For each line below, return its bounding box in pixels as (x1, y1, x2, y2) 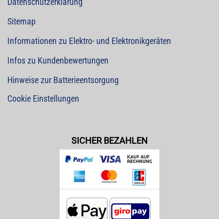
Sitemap (7, 16, 36, 27)
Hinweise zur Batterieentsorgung (7, 75, 119, 86)
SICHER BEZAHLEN (71, 135, 148, 146)
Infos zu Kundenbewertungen (7, 55, 109, 66)
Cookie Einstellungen (7, 93, 79, 104)
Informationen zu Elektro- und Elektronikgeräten (7, 36, 171, 46)
